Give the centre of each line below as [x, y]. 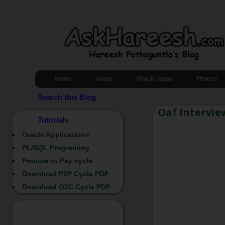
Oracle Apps [154, 79]
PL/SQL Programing [56, 147]
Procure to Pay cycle [57, 160]
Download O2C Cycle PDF [66, 187]
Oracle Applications [56, 134]
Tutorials [53, 120]
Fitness [207, 79]
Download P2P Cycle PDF [66, 174]
